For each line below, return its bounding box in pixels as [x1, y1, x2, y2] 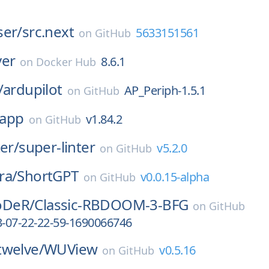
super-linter [19, 137, 95, 157]
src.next [22, 22, 74, 41]
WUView [44, 239, 98, 259]
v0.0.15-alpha [140, 169, 210, 185]
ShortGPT [17, 166, 79, 186]
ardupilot [3, 79, 62, 99]
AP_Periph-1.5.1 [124, 82, 206, 98]
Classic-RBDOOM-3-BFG [34, 195, 189, 214]
